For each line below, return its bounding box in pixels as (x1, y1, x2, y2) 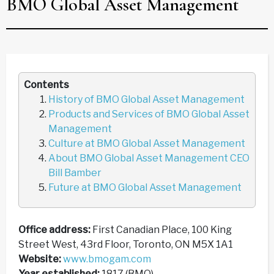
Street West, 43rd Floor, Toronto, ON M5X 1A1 (18, 238, 235, 250)
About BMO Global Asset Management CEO (48, 152, 250, 164)
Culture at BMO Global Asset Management (48, 137, 247, 149)
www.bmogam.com (63, 253, 151, 265)
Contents (24, 78, 69, 91)
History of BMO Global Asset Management (48, 93, 246, 105)
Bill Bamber (48, 166, 103, 179)
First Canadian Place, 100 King (92, 223, 232, 235)
